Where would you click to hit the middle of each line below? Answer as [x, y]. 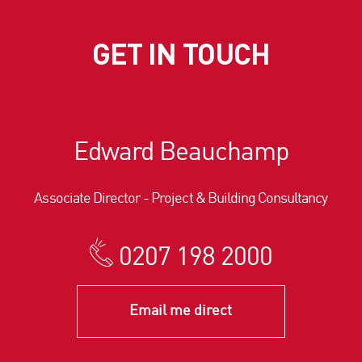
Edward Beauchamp [181, 154]
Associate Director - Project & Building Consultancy [181, 199]
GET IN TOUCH [181, 53]
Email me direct [181, 311]
